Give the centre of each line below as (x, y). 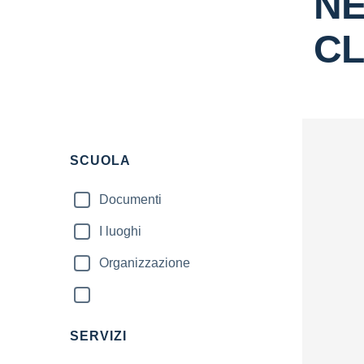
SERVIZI (98, 336)
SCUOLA (100, 160)
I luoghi (120, 231)
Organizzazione (145, 263)
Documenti (130, 199)
